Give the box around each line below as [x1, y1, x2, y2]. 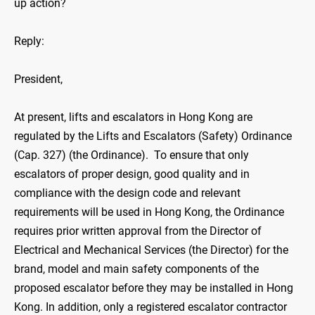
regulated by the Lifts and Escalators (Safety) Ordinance [14, 129, 292, 143]
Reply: [14, 34, 44, 49]
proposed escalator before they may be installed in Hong [14, 281, 293, 295]
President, [14, 72, 63, 86]
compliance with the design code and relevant [14, 186, 240, 200]
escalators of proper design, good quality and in [14, 167, 250, 181]
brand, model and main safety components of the [14, 262, 259, 276]
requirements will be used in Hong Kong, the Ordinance [14, 205, 284, 219]
